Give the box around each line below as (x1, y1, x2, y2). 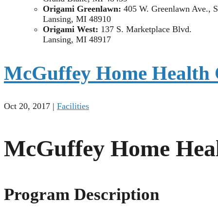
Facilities (57, 101, 89, 111)
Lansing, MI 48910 (43, 14, 111, 24)
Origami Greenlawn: (43, 4, 124, 14)
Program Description (4, 185, 159, 204)
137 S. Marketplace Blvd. (101, 24, 192, 35)
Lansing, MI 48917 (43, 35, 111, 45)
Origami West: (43, 24, 101, 35)
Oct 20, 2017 (4, 101, 50, 111)
